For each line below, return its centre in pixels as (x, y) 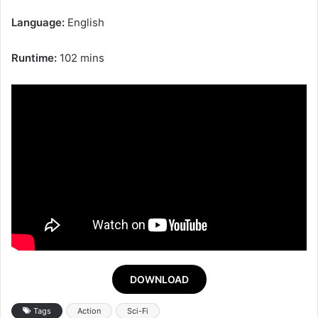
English (84, 22)
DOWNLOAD (159, 279)
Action (89, 311)
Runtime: (34, 58)
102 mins (81, 58)
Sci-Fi (138, 311)
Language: (38, 22)
